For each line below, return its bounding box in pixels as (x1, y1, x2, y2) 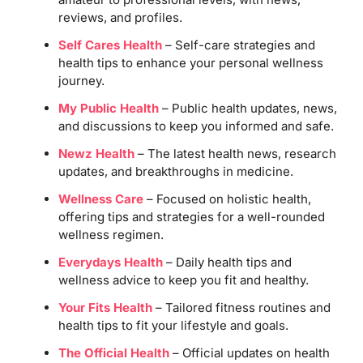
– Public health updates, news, (158, 100, 337, 116)
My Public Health (58, 100, 159, 116)
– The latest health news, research (134, 145, 336, 161)
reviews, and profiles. (58, 9, 182, 25)
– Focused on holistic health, (143, 190, 311, 207)
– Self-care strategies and (161, 36, 315, 53)
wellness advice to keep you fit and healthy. (58, 271, 309, 288)
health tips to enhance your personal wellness (58, 54, 323, 70)
